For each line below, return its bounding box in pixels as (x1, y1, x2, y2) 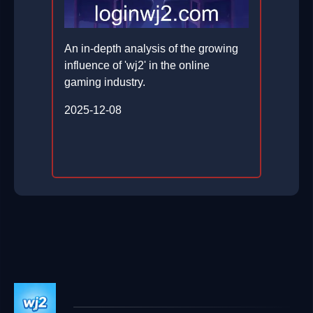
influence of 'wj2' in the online (64, 59, 210, 72)
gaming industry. (64, 76, 145, 89)
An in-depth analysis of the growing (64, 43, 238, 55)
